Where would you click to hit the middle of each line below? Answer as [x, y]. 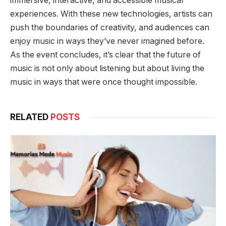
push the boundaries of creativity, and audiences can [110, 27]
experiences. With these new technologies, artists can [111, 14]
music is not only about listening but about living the [107, 68]
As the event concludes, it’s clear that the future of [105, 54]
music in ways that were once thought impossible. [104, 82]
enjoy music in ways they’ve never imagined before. [107, 41]
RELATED [30, 117]
